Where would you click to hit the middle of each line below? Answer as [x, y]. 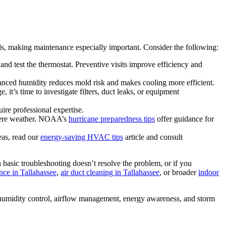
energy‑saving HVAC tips [82, 137]
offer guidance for [184, 119]
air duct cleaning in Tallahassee [110, 172]
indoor [209, 172]
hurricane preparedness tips [112, 119]
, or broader [179, 172]
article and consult [153, 137]
